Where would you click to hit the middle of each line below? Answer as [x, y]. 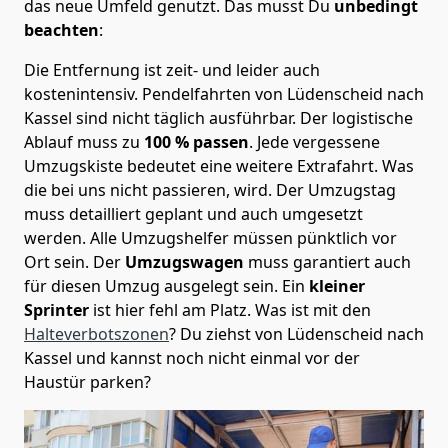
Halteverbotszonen [96, 333]
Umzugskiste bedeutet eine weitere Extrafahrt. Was [219, 165]
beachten [61, 29]
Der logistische [356, 117]
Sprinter [56, 309]
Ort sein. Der [74, 261]
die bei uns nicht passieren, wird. [150, 189]
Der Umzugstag [336, 189]
